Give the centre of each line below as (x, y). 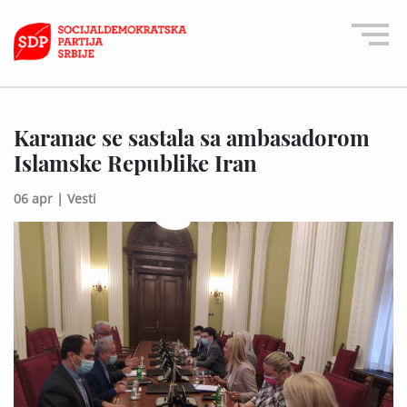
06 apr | (39, 198)
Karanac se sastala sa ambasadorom (192, 137)
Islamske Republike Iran (135, 162)
